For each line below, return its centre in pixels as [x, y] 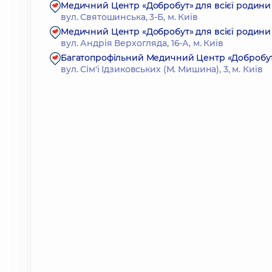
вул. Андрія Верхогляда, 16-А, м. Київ [142, 43]
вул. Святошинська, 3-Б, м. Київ [129, 17]
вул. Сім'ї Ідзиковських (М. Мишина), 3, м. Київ [162, 69]
